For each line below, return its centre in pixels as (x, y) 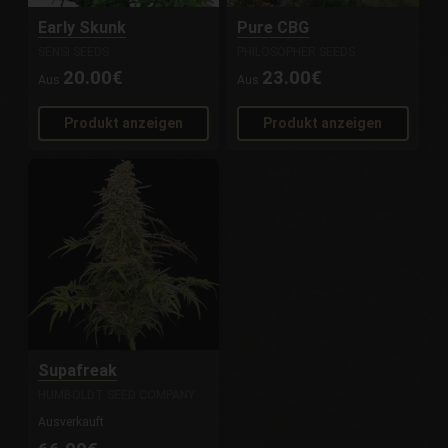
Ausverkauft (71, 422)
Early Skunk (82, 27)
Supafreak (78, 371)
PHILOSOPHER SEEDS (296, 52)
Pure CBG (273, 27)
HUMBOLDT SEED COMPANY (117, 395)
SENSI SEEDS (74, 52)
